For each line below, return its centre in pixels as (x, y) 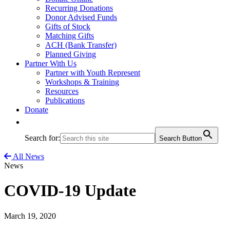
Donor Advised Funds (81, 17)
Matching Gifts (70, 36)
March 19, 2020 (30, 216)
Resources (62, 91)
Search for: (42, 138)
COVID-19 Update (70, 191)
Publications (65, 100)
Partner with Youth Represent (93, 73)
